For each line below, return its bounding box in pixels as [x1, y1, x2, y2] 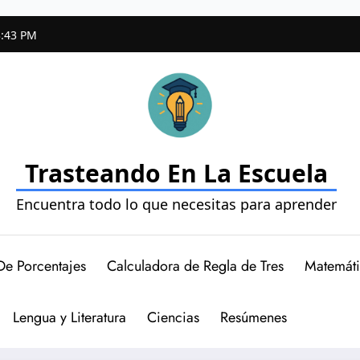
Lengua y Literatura [12, 306, 126, 328]
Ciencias [146, 306, 199, 328]
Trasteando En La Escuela [24, 156, 328, 190]
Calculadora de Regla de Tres [107, 255, 284, 276]
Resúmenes [219, 306, 287, 328]
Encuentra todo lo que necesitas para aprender [15, 194, 337, 214]
